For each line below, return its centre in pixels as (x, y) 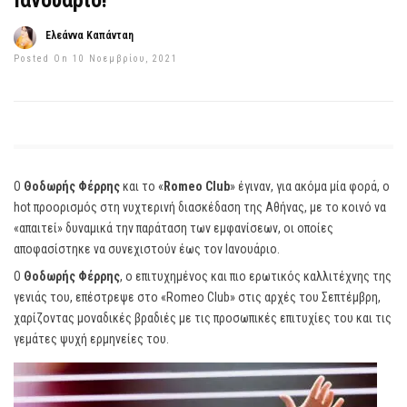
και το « (142, 186)
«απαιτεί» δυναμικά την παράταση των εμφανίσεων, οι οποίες (174, 228)
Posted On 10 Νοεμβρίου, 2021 (96, 59)
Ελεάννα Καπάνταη (89, 35)
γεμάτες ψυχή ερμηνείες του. (91, 339)
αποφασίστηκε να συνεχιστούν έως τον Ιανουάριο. (147, 249)
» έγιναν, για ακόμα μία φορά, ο (310, 186)
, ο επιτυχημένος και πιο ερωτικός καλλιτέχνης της (256, 276)
